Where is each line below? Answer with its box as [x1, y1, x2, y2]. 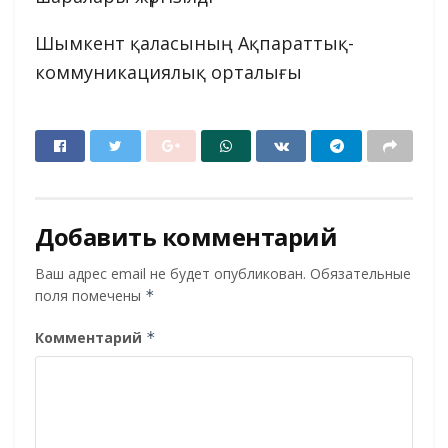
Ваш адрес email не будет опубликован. [35, 263, 306, 283]
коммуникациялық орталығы [35, 60, 302, 85]
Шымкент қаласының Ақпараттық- [35, 31, 354, 56]
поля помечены [35, 285, 145, 305]
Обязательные [310, 263, 411, 283]
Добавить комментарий [35, 219, 338, 253]
